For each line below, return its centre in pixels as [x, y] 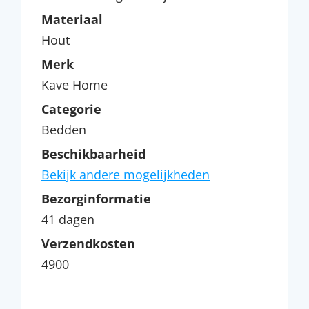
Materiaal [72, 19]
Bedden [64, 129]
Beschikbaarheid [93, 153]
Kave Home [74, 84]
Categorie [71, 109]
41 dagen [68, 219]
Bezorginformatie [96, 198]
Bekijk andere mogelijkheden [126, 174]
